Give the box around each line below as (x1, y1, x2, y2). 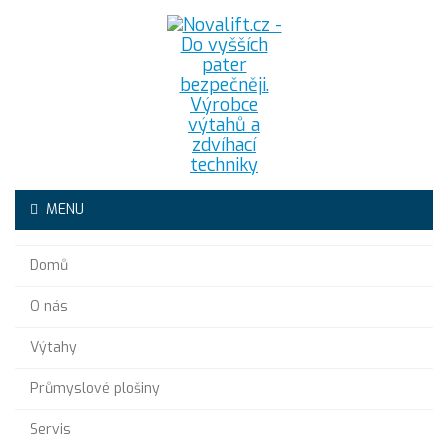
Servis (30, 420, 71, 439)
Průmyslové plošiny (30, 379, 160, 398)
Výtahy (30, 338, 77, 357)
